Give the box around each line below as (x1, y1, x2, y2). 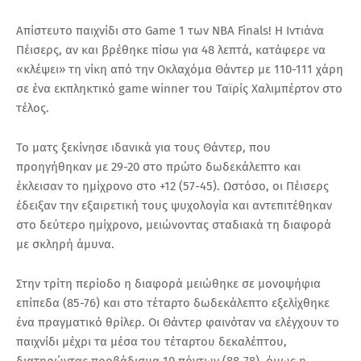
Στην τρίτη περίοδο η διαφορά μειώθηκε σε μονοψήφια (16, 276, 321, 291)
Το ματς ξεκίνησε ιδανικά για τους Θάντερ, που (16, 139, 271, 155)
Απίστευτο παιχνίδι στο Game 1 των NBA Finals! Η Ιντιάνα (16, 23, 324, 38)
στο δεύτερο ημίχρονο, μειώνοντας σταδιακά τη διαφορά (16, 217, 331, 232)
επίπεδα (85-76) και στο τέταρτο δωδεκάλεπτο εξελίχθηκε (16, 295, 330, 310)
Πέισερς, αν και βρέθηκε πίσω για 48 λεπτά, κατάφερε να (16, 42, 326, 57)
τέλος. (16, 100, 49, 115)
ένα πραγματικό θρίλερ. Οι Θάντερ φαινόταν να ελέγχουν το (16, 314, 339, 330)
